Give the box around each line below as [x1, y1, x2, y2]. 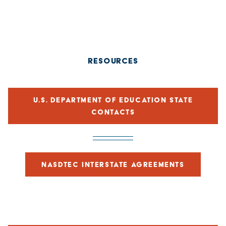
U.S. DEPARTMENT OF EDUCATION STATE [33, 95, 193, 104]
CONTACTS [91, 107, 135, 116]
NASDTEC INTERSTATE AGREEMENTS [41, 160, 185, 168]
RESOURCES [87, 55, 139, 66]
